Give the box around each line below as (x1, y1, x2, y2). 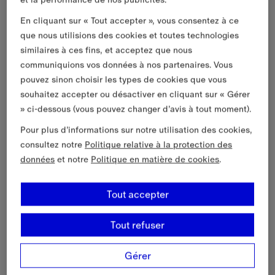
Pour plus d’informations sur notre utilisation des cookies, (20, 123, 253, 136)
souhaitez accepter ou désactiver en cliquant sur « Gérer (20, 87, 250, 100)
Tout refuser (110, 217, 165, 232)
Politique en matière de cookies (91, 152, 220, 165)
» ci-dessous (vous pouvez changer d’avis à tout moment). (20, 102, 252, 115)
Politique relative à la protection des (85, 137, 233, 150)
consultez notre (20, 137, 85, 150)
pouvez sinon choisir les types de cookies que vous (20, 72, 227, 85)
